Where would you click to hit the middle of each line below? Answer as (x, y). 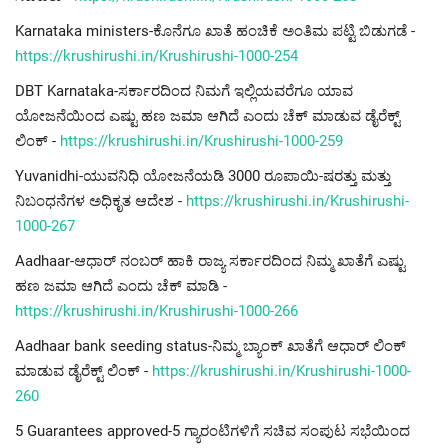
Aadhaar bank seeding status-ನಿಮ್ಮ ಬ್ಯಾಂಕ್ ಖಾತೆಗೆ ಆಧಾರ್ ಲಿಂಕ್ (210, 346)
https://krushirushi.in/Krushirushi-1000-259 (201, 141)
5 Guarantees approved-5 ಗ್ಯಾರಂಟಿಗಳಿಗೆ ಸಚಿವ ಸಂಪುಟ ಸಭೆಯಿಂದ (212, 431)
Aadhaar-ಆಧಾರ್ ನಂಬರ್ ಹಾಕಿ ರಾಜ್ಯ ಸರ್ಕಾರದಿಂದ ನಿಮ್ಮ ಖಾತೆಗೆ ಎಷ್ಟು (210, 261)
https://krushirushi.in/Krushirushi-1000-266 (156, 311)
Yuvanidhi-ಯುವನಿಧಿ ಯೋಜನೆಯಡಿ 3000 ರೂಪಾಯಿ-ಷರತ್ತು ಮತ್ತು (203, 176)
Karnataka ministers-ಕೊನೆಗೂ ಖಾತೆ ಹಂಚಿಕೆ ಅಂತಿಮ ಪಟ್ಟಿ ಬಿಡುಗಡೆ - (215, 31)
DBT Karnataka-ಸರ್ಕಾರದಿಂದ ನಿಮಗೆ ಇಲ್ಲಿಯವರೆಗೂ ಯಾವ (184, 91)
